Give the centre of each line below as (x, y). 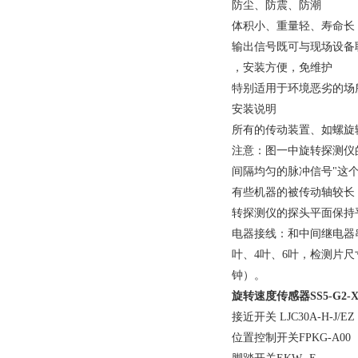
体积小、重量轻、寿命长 (293, 26)
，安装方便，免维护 (282, 68)
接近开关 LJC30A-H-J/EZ (293, 317)
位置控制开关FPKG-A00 (291, 338)
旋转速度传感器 (271, 296)
